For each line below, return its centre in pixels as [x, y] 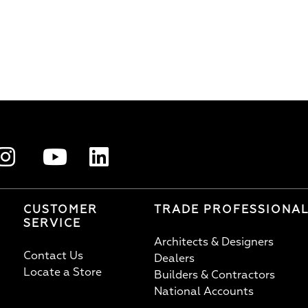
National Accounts [204, 291]
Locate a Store [63, 272]
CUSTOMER [60, 209]
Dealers [174, 258]
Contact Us [53, 255]
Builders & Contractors [214, 275]
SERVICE [52, 223]
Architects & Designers [214, 242]
